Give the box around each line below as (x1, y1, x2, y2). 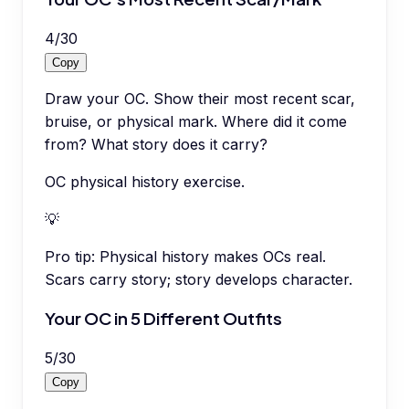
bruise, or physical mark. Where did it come (45, 111, 347, 131)
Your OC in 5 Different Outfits (45, 308, 282, 330)
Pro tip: (45, 246, 95, 266)
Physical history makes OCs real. (100, 246, 326, 266)
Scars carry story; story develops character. (45, 269, 352, 288)
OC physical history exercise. (45, 172, 245, 191)
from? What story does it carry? (45, 134, 267, 153)
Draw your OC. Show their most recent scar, (45, 89, 355, 108)
